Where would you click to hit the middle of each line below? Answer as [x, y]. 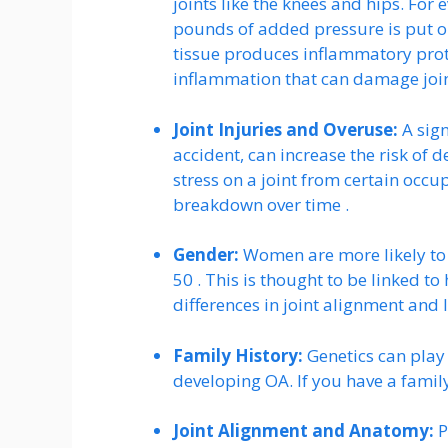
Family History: [238, 355]
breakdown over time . [261, 204]
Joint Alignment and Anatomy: [303, 431]
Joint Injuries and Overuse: [285, 129]
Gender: [206, 255]
